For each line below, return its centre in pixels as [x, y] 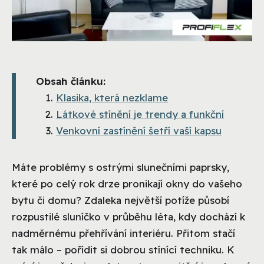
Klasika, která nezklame [112, 98]
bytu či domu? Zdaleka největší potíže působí [121, 200]
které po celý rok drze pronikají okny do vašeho [127, 184]
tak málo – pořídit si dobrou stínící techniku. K [123, 250]
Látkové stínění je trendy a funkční [140, 114]
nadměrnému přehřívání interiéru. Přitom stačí [123, 233]
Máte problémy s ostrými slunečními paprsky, [121, 167]
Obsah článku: [71, 81]
